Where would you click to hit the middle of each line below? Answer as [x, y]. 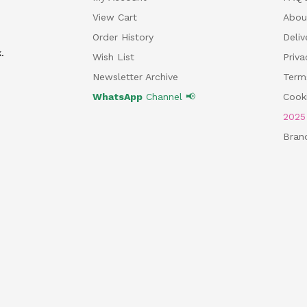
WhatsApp [117, 96]
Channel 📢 [169, 96]
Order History [123, 37]
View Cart [114, 17]
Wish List [113, 57]
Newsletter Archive [135, 76]
